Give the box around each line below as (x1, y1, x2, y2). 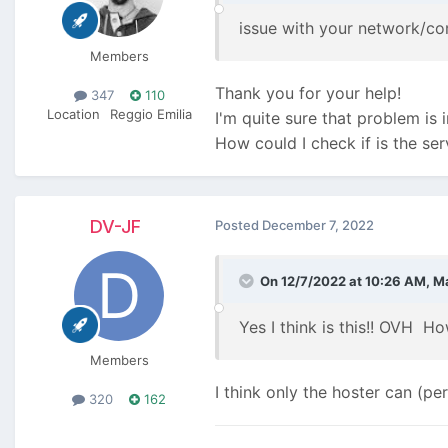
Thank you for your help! (215, 82, 401, 103)
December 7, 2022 (262, 216, 374, 233)
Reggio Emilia (109, 105, 192, 122)
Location (46, 105, 100, 122)
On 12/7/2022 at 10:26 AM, (260, 272, 433, 289)
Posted (215, 216, 262, 233)
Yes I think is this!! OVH (239, 316, 418, 337)
